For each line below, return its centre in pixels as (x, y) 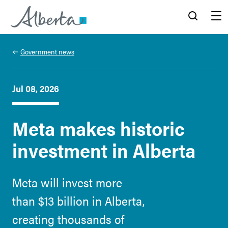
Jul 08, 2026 (36, 88)
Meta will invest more (67, 182)
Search (193, 37)
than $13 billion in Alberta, (78, 201)
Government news (47, 51)
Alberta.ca (30, 38)
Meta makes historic (98, 128)
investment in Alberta (104, 150)
